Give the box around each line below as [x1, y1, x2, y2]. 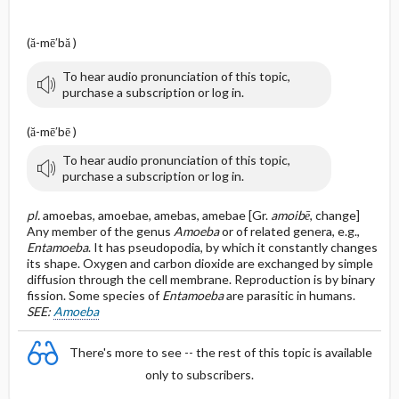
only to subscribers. [145, 367, 254, 382]
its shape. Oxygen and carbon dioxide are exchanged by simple [26, 256, 373, 271]
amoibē [270, 208, 310, 223]
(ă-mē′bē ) [26, 124, 77, 139]
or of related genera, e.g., [218, 224, 360, 239]
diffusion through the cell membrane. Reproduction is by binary [26, 272, 375, 287]
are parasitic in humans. [223, 288, 355, 303]
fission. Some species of [26, 288, 162, 303]
